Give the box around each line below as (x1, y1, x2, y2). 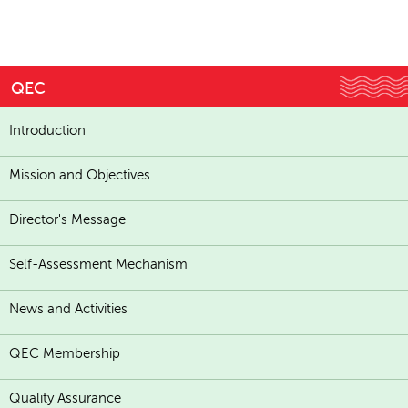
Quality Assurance (9, 391, 121, 406)
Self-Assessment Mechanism (9, 257, 188, 272)
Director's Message (9, 212, 126, 228)
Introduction (9, 123, 86, 138)
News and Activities (9, 301, 127, 317)
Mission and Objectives (9, 168, 150, 183)
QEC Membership (9, 346, 120, 362)
